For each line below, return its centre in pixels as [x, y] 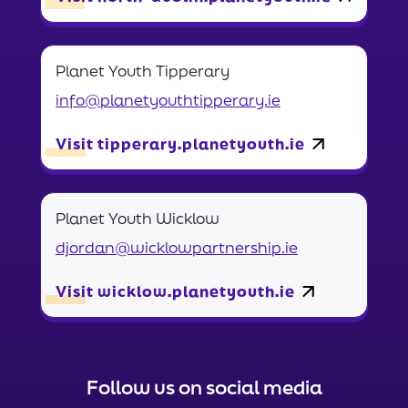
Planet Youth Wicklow [138, 218]
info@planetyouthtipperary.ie [168, 99]
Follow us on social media [204, 387]
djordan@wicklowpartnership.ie [177, 247]
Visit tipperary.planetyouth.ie [180, 143]
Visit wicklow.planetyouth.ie [175, 291]
